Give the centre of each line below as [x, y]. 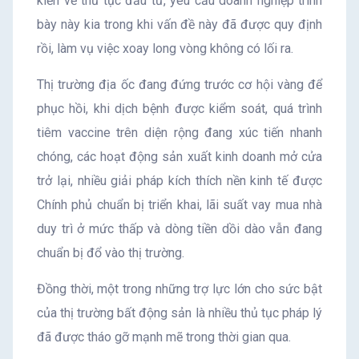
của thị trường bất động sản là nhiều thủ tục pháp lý [179, 313]
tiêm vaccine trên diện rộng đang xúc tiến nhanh [179, 132]
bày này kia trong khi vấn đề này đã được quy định [179, 24]
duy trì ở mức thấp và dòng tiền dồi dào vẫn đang [179, 228]
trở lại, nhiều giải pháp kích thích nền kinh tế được [179, 180]
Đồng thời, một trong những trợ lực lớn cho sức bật [179, 288]
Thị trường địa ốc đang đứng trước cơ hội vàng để [179, 84]
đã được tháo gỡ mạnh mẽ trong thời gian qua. [164, 337]
